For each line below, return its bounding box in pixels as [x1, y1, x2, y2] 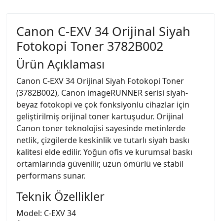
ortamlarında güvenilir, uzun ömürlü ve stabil [16, 158, 184, 169]
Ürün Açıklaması [16, 56, 105, 72]
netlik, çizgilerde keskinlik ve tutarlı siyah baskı [16, 134, 189, 146]
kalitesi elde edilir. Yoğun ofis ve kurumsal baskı [16, 146, 192, 157]
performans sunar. [16, 170, 85, 181]
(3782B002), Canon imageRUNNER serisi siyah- [16, 87, 188, 98]
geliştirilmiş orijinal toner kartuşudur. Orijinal [16, 110, 184, 122]
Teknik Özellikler [16, 188, 105, 204]
